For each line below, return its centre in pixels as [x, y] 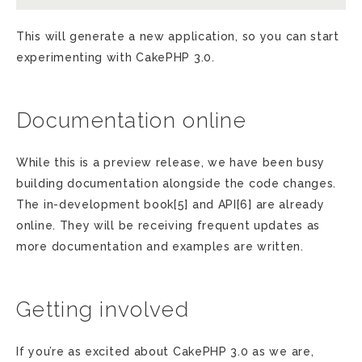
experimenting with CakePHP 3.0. [116, 57]
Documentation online [131, 120]
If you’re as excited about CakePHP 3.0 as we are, [165, 351]
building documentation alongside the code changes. [177, 183]
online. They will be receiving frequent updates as [168, 225]
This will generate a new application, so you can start [178, 36]
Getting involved [103, 309]
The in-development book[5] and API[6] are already [170, 204]
